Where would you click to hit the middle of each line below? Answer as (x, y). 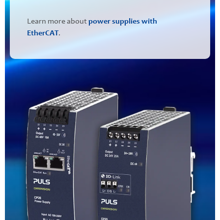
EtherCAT (43, 33)
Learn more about (58, 21)
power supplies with (123, 21)
